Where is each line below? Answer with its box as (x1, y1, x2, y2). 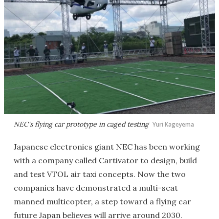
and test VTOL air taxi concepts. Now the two (14, 169, 186, 179)
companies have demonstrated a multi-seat (14, 183, 178, 193)
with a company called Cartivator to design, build (14, 155, 197, 165)
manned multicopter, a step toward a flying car (14, 197, 191, 206)
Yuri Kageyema (153, 120, 194, 129)
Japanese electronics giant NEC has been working (14, 142, 200, 152)
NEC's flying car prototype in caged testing (14, 120, 149, 129)
